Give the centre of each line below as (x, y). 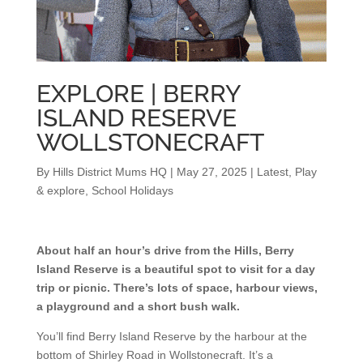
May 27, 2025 (211, 172)
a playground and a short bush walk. (138, 307)
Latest (272, 172)
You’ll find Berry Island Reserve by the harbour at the (171, 337)
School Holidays (132, 191)
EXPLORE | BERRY (138, 94)
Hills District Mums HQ (109, 172)
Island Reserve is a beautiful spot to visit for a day (175, 269)
